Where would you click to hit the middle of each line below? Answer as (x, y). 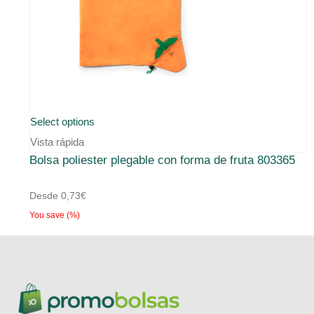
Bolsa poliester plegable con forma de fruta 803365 (162, 161)
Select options (62, 122)
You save (48, 216)
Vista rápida (57, 142)
